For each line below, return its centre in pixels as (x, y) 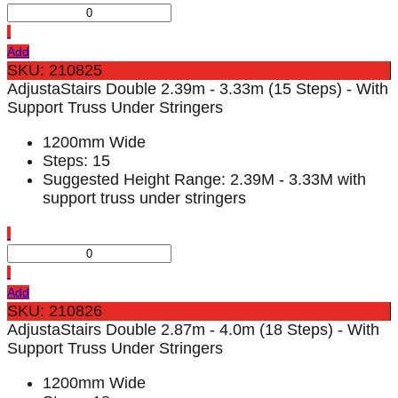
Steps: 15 (76, 161)
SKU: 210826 (55, 311)
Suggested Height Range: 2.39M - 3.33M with (204, 180)
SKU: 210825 (55, 71)
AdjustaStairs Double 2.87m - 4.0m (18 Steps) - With (193, 330)
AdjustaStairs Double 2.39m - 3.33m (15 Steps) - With (198, 89)
